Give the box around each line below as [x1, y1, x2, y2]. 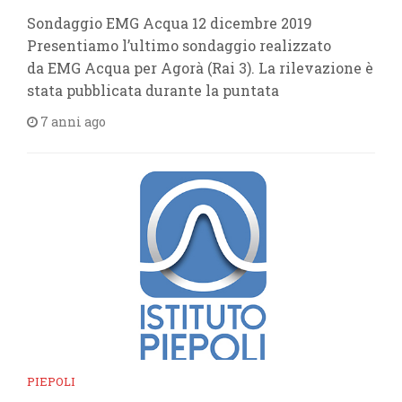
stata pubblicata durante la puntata [27, 81, 279, 100]
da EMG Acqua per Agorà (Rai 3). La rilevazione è [27, 58, 373, 77]
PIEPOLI [27, 373, 75, 389]
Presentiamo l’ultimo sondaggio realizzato [27, 36, 331, 55]
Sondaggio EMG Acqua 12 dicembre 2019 [27, 13, 312, 32]
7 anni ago [38, 113, 106, 130]
